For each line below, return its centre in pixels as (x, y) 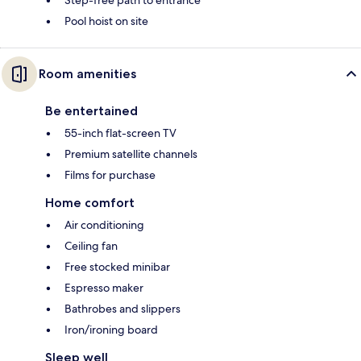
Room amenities (87, 73)
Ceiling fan (91, 245)
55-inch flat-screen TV (120, 133)
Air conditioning (104, 224)
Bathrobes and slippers (122, 308)
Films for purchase (110, 174)
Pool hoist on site (106, 21)
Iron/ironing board (111, 329)
